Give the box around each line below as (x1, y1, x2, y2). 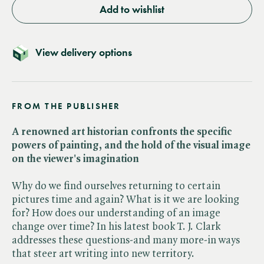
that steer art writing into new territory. (12, 248, 194, 259)
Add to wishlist (100, 2, 164, 16)
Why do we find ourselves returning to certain (12, 180, 220, 192)
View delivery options (35, 45, 132, 59)
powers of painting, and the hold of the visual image (12, 140, 250, 151)
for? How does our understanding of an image (12, 207, 220, 219)
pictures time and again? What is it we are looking (12, 194, 239, 205)
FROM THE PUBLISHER (12, 100, 121, 111)
